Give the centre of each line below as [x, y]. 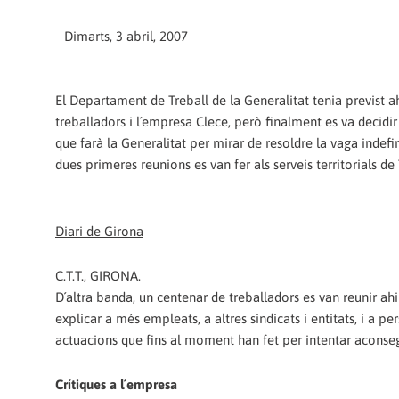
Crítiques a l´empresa [116, 385]
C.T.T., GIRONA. [98, 275]
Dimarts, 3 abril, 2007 [126, 37]
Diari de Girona [99, 231]
